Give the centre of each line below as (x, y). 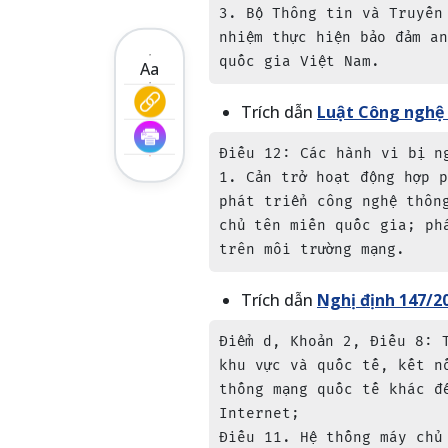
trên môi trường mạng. (312, 249)
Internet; (259, 413)
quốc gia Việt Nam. (299, 61)
